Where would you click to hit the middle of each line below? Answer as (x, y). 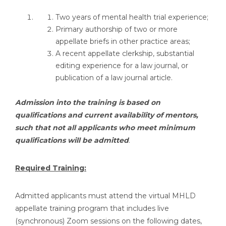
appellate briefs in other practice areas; (123, 41)
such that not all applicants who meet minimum (105, 128)
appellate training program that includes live (92, 208)
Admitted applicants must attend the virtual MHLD (105, 196)
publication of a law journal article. (114, 78)
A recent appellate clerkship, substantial (125, 53)
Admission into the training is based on (88, 102)
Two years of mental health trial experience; (132, 17)
